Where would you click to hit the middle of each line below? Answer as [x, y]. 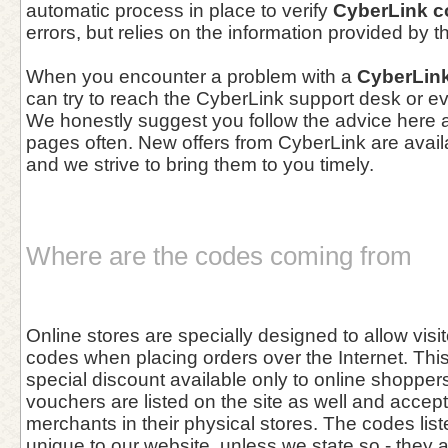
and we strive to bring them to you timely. [200, 164]
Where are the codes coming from [219, 256]
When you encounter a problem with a [191, 76]
